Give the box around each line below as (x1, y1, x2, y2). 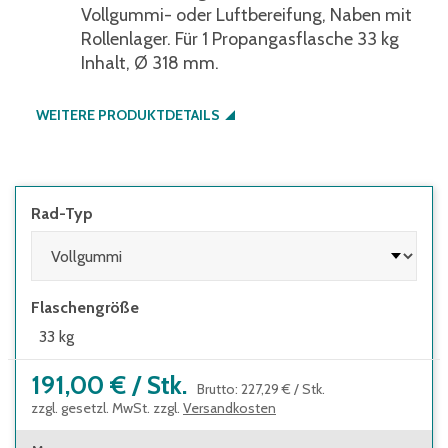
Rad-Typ (31, 204, 93, 223)
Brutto (197, 380, 235, 398)
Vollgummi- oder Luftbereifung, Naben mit (81, 4, 412, 26)
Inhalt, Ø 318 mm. (81, 52, 219, 74)
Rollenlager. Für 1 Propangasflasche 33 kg (81, 28, 399, 50)
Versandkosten (183, 399, 276, 417)
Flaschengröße (31, 298, 139, 317)
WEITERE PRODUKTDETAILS (36, 106, 220, 124)
